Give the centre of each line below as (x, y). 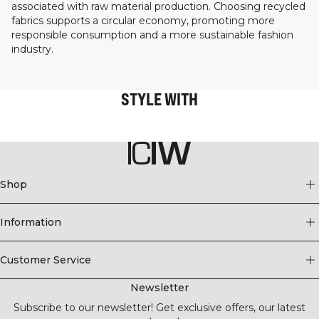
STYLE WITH (159, 98)
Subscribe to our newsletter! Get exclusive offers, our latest (159, 308)
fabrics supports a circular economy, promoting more (143, 20)
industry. (32, 49)
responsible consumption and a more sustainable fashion (152, 35)
